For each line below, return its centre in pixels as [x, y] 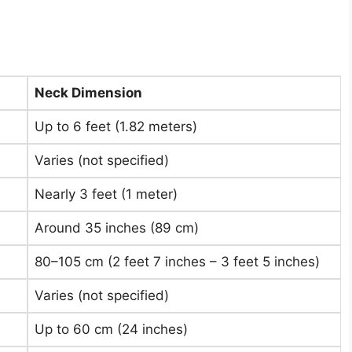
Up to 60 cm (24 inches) [111, 329]
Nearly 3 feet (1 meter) [106, 194]
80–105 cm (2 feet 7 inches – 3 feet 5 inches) [177, 262]
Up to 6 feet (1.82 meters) [116, 126]
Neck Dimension [88, 93]
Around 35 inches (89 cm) [117, 228]
